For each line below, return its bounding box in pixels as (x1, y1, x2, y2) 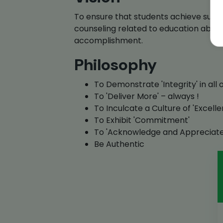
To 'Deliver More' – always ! (94, 90, 200, 102)
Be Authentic (94, 138, 145, 150)
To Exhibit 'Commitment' (94, 114, 190, 126)
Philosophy (74, 54, 157, 75)
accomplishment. (74, 34, 143, 46)
